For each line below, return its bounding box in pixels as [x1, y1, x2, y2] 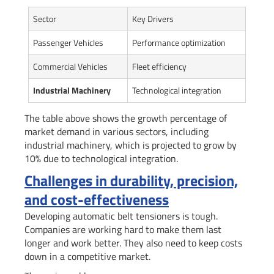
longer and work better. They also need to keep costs [24, 235, 242, 251]
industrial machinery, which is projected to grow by [24, 138, 237, 153]
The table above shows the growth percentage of [24, 111, 227, 126]
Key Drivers [132, 12, 174, 26]
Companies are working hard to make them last [24, 222, 221, 237]
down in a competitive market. [24, 249, 150, 264]
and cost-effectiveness [24, 188, 169, 211]
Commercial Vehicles [33, 60, 108, 73]
